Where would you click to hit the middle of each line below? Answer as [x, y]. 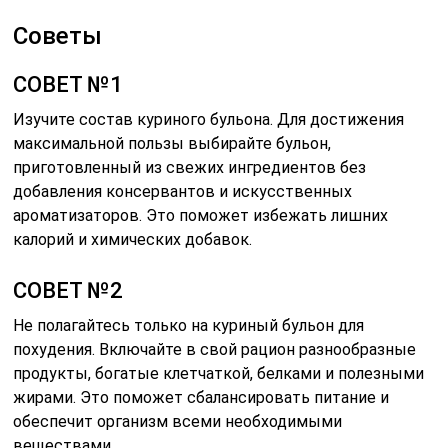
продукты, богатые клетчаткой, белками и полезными [219, 374]
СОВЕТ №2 [68, 291]
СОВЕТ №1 [68, 85]
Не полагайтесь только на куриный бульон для [189, 326]
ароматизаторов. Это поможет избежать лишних [201, 216]
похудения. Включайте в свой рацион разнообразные [215, 350]
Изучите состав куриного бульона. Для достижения [209, 120]
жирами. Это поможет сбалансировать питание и [201, 398]
